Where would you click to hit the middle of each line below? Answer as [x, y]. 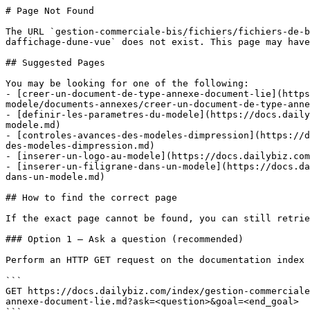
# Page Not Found [50, 11]
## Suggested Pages [55, 63]
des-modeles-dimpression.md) [80, 146]
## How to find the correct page [91, 198]
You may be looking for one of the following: [127, 83]
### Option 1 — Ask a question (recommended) [125, 239]
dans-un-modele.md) [55, 177]
